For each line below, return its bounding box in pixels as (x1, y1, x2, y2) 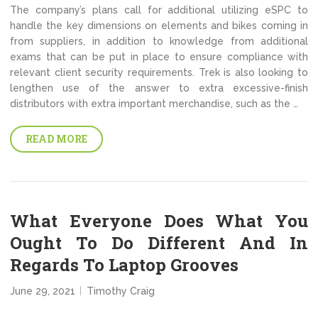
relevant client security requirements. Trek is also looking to (10, 67, 308, 78)
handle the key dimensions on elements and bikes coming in (10, 20, 308, 31)
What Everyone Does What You (10, 209, 308, 232)
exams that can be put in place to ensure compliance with (10, 51, 308, 62)
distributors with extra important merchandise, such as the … (10, 98, 298, 109)
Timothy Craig (87, 285, 155, 297)
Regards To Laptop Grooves (10, 253, 238, 276)
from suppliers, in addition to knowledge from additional (10, 35, 308, 47)
